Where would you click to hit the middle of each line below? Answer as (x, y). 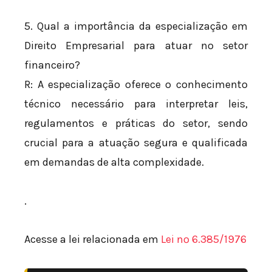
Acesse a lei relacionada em (93, 240)
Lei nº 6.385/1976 (204, 240)
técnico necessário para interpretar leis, (136, 104)
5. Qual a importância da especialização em (136, 26)
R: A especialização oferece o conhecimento (136, 85)
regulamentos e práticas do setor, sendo (136, 124)
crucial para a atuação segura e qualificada (136, 143)
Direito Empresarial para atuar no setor (136, 46)
